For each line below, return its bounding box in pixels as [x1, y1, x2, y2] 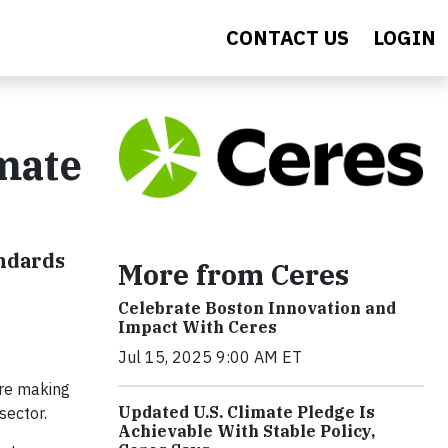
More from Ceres [118, 255, 349, 293]
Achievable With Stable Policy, [118, 420, 375, 441]
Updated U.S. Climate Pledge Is [118, 401, 375, 422]
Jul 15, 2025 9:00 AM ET [118, 346, 302, 367]
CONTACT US [226, 24, 349, 51]
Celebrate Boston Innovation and [118, 297, 396, 318]
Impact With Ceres [118, 316, 277, 337]
